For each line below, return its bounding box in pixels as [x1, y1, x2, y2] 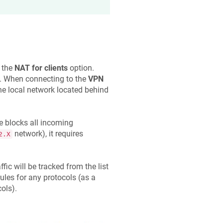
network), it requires [12, 129, 83, 139]
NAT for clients [14, 63, 68, 73]
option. [67, 63, 94, 73]
